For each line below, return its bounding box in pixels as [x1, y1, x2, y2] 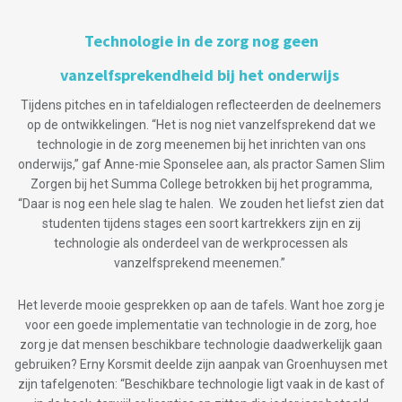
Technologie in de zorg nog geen [83, 31, 319, 52]
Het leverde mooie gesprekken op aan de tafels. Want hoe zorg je [17, 298, 385, 313]
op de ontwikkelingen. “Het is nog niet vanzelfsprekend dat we [26, 118, 376, 133]
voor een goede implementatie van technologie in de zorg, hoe [25, 318, 377, 333]
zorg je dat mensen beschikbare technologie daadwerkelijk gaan [20, 337, 382, 353]
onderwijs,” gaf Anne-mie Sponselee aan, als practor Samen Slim [17, 157, 385, 172]
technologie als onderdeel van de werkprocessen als [54, 236, 348, 251]
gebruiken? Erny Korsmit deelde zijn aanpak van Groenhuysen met [14, 357, 388, 372]
